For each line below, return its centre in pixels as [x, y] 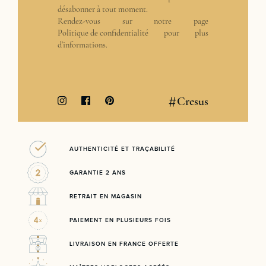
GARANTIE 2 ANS [98, 172]
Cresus [193, 102]
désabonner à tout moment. [103, 9]
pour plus [178, 33]
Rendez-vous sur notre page [133, 21]
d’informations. [83, 45]
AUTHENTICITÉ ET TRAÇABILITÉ [122, 149]
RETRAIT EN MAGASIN [106, 196]
